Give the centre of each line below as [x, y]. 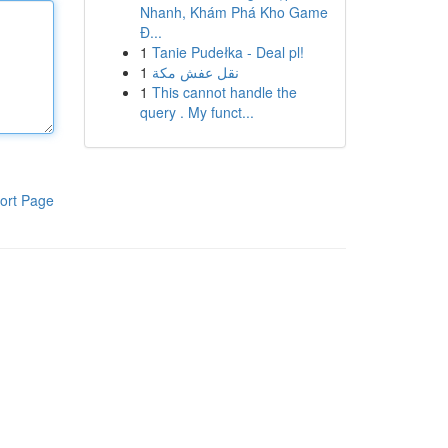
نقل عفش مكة [195, 72]
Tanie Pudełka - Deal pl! [227, 52]
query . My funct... [196, 112]
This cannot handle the [224, 92]
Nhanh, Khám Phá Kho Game [233, 12]
